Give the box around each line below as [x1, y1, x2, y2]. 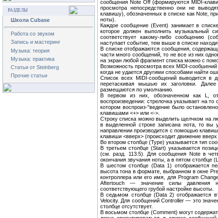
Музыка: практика [11, 55, 54, 62]
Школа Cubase [11, 17, 50, 23]
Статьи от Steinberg [11, 64, 59, 71]
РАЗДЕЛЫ [8, 8, 28, 13]
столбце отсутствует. [100, 203, 153, 210]
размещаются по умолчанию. [100, 87, 173, 93]
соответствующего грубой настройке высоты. [100, 186, 214, 192]
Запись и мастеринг [11, 39, 60, 45]
